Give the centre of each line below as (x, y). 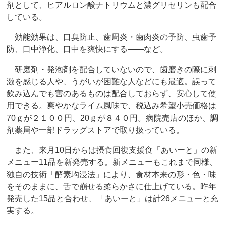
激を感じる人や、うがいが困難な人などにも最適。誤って (112, 82)
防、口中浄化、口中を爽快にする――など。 (88, 49)
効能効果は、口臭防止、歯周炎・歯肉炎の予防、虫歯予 (112, 37)
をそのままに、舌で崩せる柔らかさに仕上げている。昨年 (112, 187)
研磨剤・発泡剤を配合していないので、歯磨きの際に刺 (112, 70)
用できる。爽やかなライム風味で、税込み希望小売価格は (112, 106)
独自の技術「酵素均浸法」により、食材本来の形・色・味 (112, 175)
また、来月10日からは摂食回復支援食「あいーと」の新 (112, 150)
